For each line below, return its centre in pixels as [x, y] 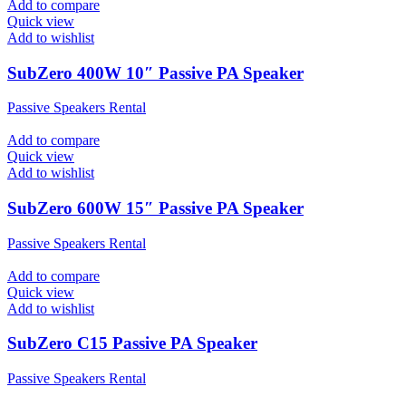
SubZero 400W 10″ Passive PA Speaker [155, 72]
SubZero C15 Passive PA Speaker [132, 343]
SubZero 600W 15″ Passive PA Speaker [155, 208]
